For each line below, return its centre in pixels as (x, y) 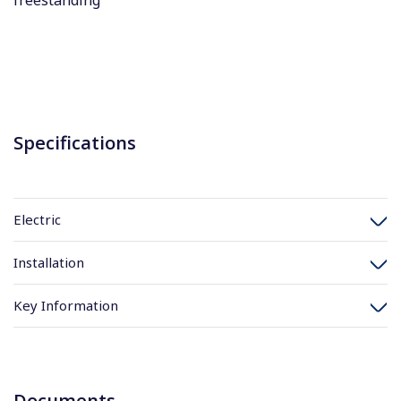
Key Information (66, 305)
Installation (49, 262)
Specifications (75, 142)
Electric (37, 219)
